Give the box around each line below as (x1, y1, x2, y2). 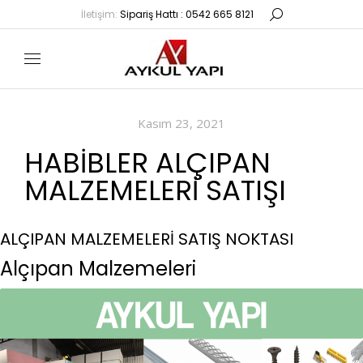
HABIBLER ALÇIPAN (24, 143, 271, 182)
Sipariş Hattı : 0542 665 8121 (117, 7, 254, 21)
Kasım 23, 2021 (138, 115, 225, 131)
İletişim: (80, 7, 117, 21)
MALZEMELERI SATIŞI (24, 171, 286, 210)
